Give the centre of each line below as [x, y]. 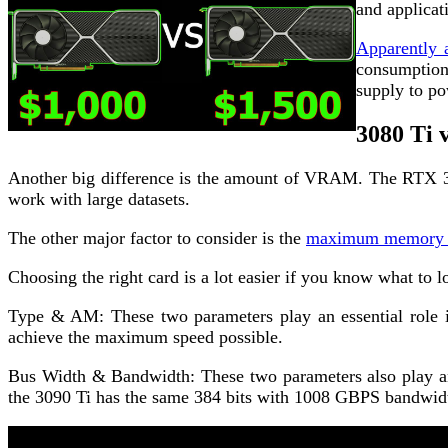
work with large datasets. [99, 198]
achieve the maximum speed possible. [145, 336]
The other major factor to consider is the [157, 237]
